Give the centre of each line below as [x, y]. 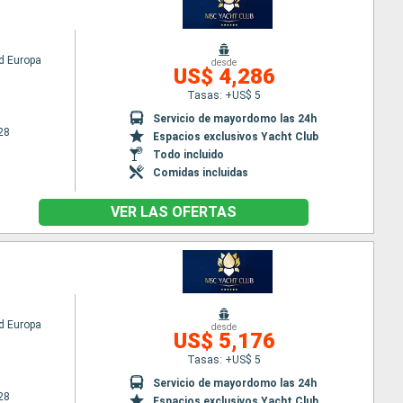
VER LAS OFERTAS [173, 212]
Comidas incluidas [201, 172]
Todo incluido [189, 154]
